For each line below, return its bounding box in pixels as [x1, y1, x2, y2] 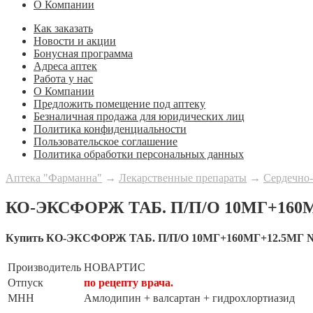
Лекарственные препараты [119, 171, 247, 184]
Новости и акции [34, 34, 116, 47]
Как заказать [34, 22, 93, 34]
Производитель [8, 261, 81, 274]
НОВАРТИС [84, 261, 145, 274]
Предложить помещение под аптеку [34, 97, 205, 110]
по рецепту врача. [84, 277, 173, 289]
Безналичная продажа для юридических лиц [34, 110, 245, 122]
